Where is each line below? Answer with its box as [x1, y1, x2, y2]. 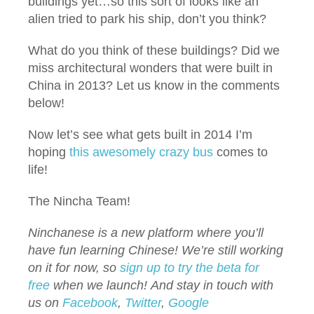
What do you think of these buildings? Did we [28, 43, 280, 58]
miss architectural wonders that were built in [28, 61, 273, 76]
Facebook [59, 296, 118, 310]
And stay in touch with [151, 278, 273, 293]
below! [28, 96, 64, 111]
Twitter [125, 296, 161, 310]
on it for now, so [28, 261, 120, 275]
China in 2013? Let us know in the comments [28, 78, 280, 93]
